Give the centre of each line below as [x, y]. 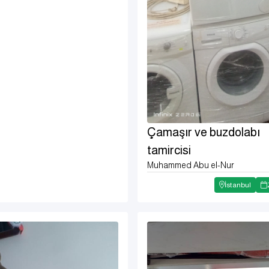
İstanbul [237, 185]
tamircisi [169, 150]
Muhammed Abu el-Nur [191, 165]
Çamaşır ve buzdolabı [204, 132]
